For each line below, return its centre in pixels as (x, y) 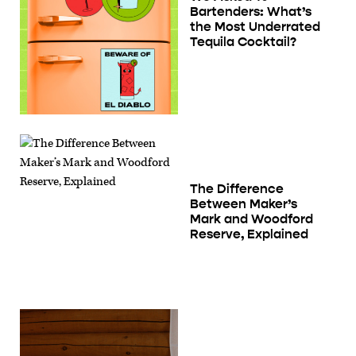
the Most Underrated (255, 27)
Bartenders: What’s (251, 12)
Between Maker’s (244, 204)
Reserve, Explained (249, 234)
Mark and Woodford (252, 219)
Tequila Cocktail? (243, 42)
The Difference (237, 189)
